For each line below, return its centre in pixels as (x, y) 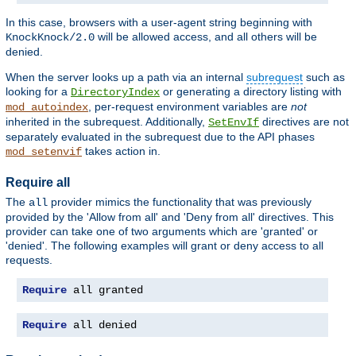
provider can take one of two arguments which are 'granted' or (162, 232)
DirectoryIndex (115, 92)
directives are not (304, 121)
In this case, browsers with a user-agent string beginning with (159, 22)
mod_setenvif (44, 151)
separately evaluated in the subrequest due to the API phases (160, 136)
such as (324, 77)
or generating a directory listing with (251, 91)
